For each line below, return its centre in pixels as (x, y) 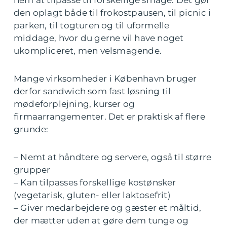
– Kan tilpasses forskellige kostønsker (95, 183)
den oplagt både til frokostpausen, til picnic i (112, 13)
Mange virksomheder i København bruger (105, 79)
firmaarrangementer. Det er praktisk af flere (109, 117)
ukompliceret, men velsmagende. (88, 51)
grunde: (31, 129)
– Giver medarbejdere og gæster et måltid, (108, 208)
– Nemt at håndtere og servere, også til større (113, 157)
